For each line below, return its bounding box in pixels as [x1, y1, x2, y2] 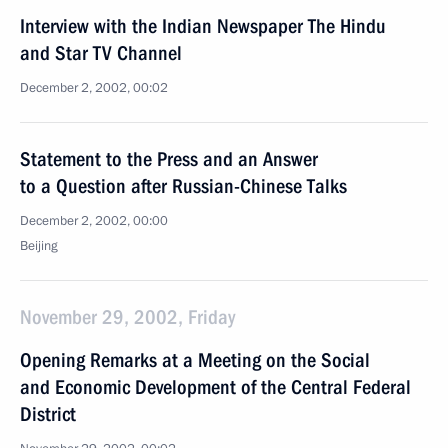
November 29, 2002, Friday [20, 305, 235, 329]
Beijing [20, 237, 58, 255]
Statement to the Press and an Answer [20, 147, 318, 171]
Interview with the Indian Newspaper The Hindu [20, 14, 386, 38]
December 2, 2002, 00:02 [20, 79, 168, 97]
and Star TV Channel [20, 41, 182, 65]
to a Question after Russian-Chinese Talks [20, 174, 347, 198]
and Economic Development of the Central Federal [20, 375, 411, 399]
